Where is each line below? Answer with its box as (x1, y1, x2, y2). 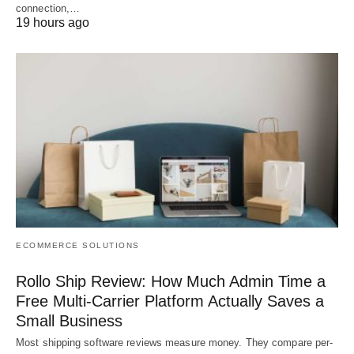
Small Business (16, 312, 122, 330)
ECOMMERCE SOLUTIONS (16, 241, 140, 250)
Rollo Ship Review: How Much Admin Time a (16, 273, 326, 291)
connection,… (16, 2, 81, 14)
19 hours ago (16, 15, 89, 29)
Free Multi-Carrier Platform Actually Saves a (16, 292, 324, 311)
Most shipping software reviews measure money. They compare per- (16, 337, 333, 349)
